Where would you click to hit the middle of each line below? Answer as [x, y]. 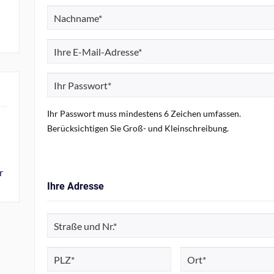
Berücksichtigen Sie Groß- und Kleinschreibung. [138, 128]
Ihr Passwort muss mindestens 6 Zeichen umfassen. [144, 113]
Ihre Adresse [76, 186]
